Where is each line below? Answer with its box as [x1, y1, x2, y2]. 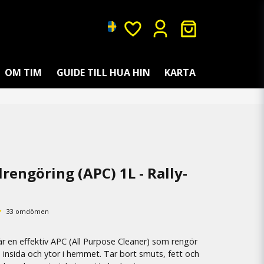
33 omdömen [6, 206, 49, 216]
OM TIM [5, 65, 42, 79]
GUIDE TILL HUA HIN [56, 65, 150, 79]
